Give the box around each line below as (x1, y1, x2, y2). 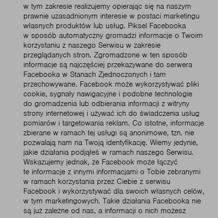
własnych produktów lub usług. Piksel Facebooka (23, 21, 186, 31)
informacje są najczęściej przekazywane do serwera (23, 60, 192, 70)
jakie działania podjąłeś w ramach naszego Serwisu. (23, 147, 194, 157)
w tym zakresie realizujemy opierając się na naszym (23, 1, 191, 11)
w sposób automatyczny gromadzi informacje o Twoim (23, 31, 203, 40)
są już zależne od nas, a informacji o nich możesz (23, 206, 186, 216)
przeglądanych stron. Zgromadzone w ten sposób (23, 50, 187, 60)
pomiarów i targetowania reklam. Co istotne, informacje (23, 118, 204, 128)
